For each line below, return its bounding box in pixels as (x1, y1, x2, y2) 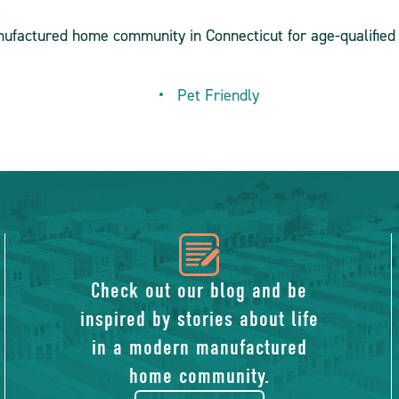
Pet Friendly (176, 85, 262, 106)
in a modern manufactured (91, 335, 307, 360)
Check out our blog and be (91, 278, 308, 303)
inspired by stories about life (79, 306, 319, 331)
